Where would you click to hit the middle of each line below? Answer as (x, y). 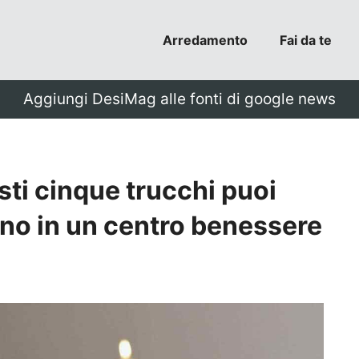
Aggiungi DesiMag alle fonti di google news (179, 99)
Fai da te (306, 40)
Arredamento (205, 40)
